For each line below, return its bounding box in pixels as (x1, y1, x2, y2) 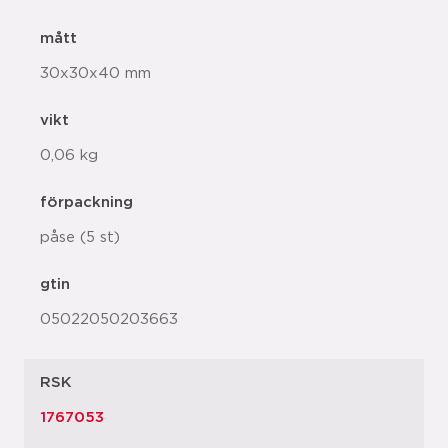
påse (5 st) (40, 230, 120, 245)
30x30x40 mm (40, 66, 151, 81)
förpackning (40, 195, 133, 210)
